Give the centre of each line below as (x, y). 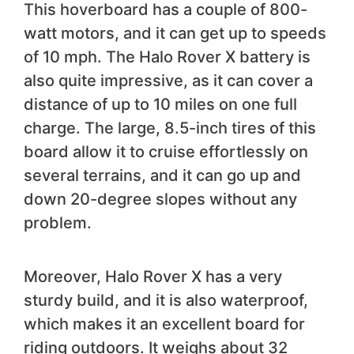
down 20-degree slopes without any (160, 199)
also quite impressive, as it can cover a (168, 80)
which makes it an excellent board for (164, 324)
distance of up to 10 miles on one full (160, 104)
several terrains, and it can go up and (162, 175)
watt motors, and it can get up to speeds (175, 33)
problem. (58, 222)
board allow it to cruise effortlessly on (166, 151)
